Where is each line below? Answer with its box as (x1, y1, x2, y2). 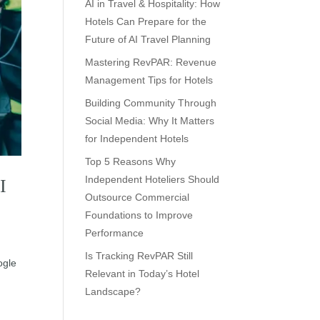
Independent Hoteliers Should (85, 174, 220, 185)
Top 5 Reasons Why (85, 156, 176, 167)
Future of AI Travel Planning (85, 34, 211, 45)
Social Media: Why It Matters (85, 115, 215, 126)
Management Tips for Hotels (85, 74, 214, 86)
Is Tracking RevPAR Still (85, 250, 194, 261)
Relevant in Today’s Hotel (85, 268, 200, 279)
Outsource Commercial (85, 191, 190, 203)
